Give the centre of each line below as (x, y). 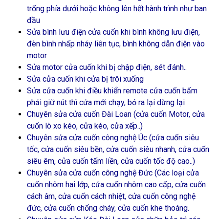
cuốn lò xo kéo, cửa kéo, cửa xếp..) (85, 126)
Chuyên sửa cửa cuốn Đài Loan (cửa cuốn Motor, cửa (116, 114)
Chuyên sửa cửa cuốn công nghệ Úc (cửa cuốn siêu (113, 138)
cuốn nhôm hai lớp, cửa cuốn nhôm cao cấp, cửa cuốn (116, 185)
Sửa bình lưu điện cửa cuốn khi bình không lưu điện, (113, 32)
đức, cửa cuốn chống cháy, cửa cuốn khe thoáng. (108, 208)
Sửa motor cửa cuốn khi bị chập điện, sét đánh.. (107, 67)
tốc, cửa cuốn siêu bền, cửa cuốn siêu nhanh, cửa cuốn (118, 149)
